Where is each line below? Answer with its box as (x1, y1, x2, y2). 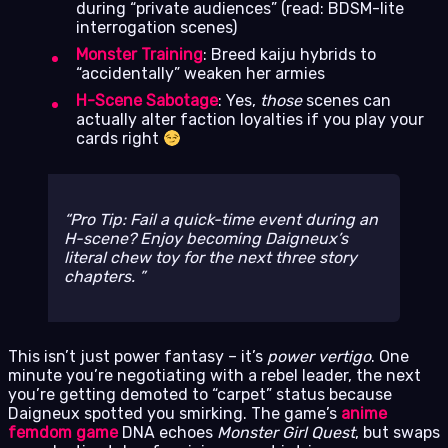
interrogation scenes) (76, 17, 237, 37)
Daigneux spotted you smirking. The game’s (8, 404, 341, 424)
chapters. (64, 266, 139, 286)
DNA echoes (118, 423, 217, 443)
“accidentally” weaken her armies (76, 63, 325, 83)
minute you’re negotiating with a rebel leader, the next (8, 366, 421, 386)
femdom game (8, 423, 118, 443)
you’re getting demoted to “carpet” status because (8, 385, 392, 405)
